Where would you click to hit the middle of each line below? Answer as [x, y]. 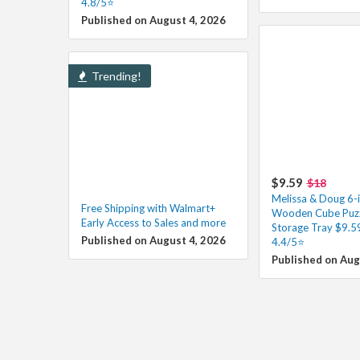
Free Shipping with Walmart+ [148, 208]
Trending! [115, 76]
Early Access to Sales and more [153, 222]
